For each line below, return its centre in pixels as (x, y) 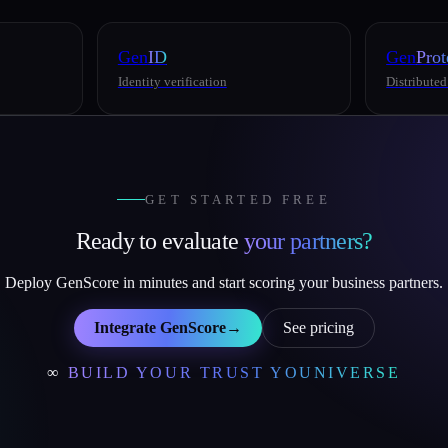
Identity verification (172, 82)
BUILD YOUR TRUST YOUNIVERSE (234, 373)
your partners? (308, 240)
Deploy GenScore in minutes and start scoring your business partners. (224, 283)
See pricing (318, 328)
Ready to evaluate (159, 240)
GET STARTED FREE (238, 199)
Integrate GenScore (159, 328)
